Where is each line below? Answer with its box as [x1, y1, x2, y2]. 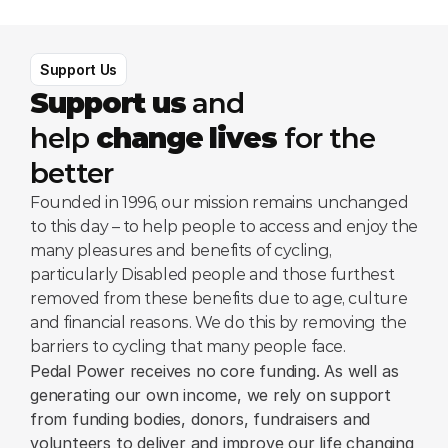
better [30, 156, 113, 190]
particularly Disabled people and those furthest [30, 265, 395, 284]
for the [277, 121, 375, 155]
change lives [95, 121, 278, 155]
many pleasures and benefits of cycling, [30, 241, 332, 260]
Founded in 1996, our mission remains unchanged [30, 193, 409, 212]
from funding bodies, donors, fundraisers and [30, 409, 371, 429]
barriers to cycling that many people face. [30, 337, 346, 356]
